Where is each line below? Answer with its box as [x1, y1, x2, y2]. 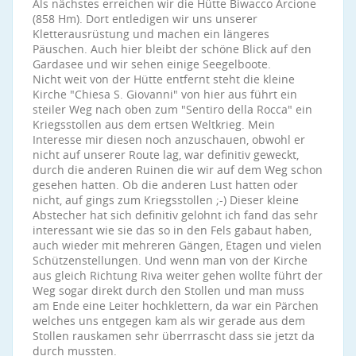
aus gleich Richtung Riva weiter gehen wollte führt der [33, 268, 323, 283]
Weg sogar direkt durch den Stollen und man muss [33, 283, 304, 298]
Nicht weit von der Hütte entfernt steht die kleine [33, 72, 295, 87]
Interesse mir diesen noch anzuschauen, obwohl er [33, 132, 305, 147]
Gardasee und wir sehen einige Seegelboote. [33, 56, 271, 72]
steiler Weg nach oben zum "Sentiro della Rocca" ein [33, 102, 312, 117]
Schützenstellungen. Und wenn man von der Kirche [33, 253, 308, 268]
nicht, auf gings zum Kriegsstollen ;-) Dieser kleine [33, 192, 299, 207]
